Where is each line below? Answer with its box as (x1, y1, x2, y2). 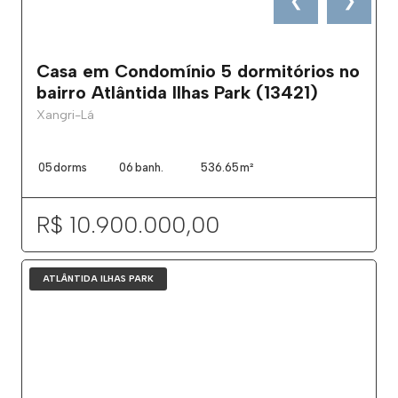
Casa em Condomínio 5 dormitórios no (36, 60, 360, 82)
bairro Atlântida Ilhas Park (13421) (36, 81, 318, 103)
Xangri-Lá (36, 107, 94, 123)
